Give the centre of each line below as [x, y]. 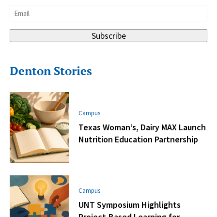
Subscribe [108, 36]
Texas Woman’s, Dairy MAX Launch [142, 127]
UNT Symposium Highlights [130, 204]
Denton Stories [51, 71]
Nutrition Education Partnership [139, 139]
